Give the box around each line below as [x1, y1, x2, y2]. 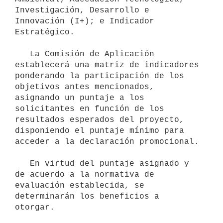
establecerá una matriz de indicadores [15, 60, 199, 70]
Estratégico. [15, 27, 75, 37]
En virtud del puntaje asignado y [15, 159, 30, 168]
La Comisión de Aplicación [15, 49, 30, 59]
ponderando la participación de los [15, 71, 184, 81]
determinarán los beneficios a [15, 192, 159, 201]
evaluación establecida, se [15, 181, 144, 190]
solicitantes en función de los [15, 104, 164, 113]
